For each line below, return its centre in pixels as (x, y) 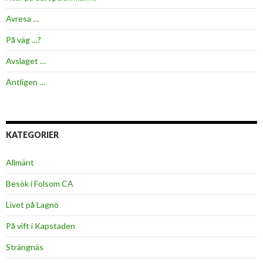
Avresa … (22, 19)
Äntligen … (26, 82)
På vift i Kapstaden (41, 226)
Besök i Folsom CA (40, 184)
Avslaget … (26, 61)
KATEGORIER (32, 135)
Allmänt (20, 163)
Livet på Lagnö (32, 205)
